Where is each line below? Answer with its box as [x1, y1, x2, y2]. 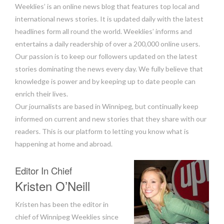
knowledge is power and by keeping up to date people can [15, 77, 195, 85]
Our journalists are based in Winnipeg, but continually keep [15, 102, 198, 110]
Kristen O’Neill [15, 177, 90, 194]
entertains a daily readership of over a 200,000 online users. [15, 39, 200, 48]
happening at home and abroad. [15, 139, 112, 148]
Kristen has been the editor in [15, 200, 108, 208]
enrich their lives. [15, 89, 68, 98]
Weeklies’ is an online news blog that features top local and [15, 2, 199, 10]
